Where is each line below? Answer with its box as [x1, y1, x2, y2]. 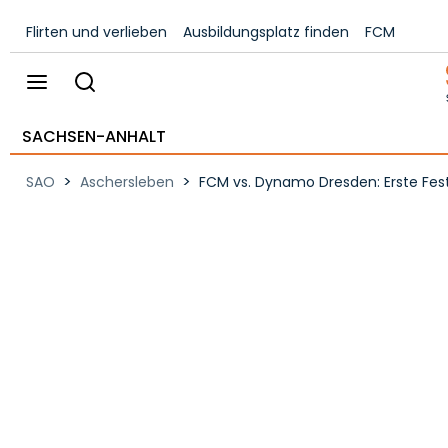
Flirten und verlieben [26, 22, 167, 42]
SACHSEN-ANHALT [22, 125, 166, 148]
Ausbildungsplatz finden [183, 22, 349, 42]
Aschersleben [80, 172, 174, 192]
